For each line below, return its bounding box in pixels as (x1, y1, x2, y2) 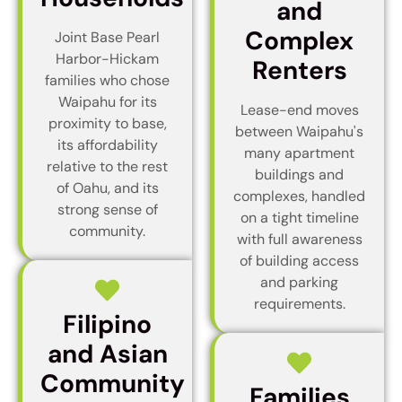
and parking (260, 272, 338, 292)
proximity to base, (48, 113, 167, 133)
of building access (240, 250, 359, 270)
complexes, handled (233, 186, 365, 205)
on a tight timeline (240, 207, 359, 227)
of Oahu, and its (56, 178, 159, 197)
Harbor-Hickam (56, 48, 159, 68)
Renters (251, 53, 347, 87)
